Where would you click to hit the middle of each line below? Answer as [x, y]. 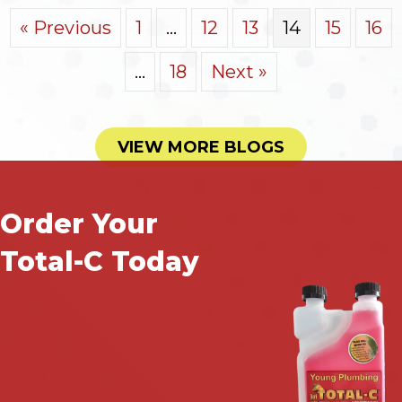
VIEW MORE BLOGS [201, 148]
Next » [239, 72]
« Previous [66, 28]
